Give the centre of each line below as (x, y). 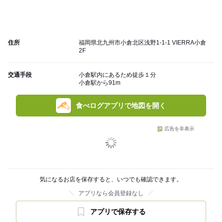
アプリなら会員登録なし (111, 194)
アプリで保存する (118, 212)
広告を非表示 (179, 129)
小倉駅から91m (100, 83)
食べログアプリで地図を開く (121, 106)
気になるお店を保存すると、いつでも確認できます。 (111, 180)
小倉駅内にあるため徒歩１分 (117, 75)
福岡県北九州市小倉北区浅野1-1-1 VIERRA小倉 (142, 43)
